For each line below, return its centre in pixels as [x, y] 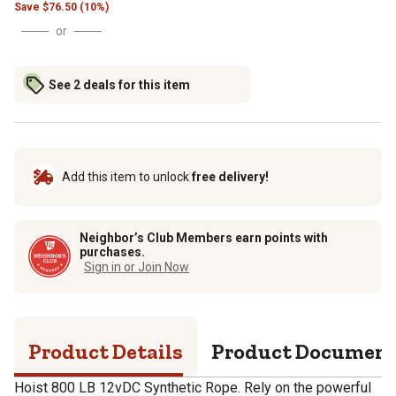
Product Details [106, 351]
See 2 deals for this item [119, 84]
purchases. [112, 251]
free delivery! [230, 176]
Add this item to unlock [127, 176]
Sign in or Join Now [137, 267]
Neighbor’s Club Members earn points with [204, 237]
